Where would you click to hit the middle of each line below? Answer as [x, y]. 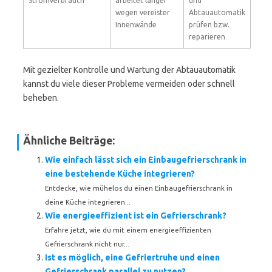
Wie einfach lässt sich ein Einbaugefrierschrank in [146, 160]
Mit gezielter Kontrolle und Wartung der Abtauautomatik [129, 70]
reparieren [207, 37]
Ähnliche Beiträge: [69, 141]
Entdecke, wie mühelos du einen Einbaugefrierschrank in [139, 188]
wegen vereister [143, 12]
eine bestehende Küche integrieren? [120, 174]
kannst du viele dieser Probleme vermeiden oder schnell [129, 84]
